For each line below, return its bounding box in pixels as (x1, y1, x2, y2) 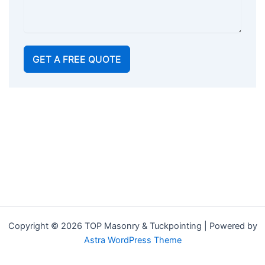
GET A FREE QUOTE (33, 53, 121, 66)
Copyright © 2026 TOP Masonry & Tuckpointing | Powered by (8, 221, 257, 232)
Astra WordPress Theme (83, 235, 182, 246)
